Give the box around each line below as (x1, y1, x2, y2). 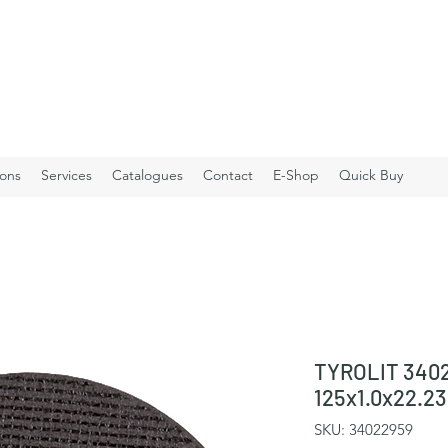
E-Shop (273, 166, 319, 184)
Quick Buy (339, 166, 403, 184)
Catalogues (112, 166, 183, 184)
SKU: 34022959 (314, 420, 413, 440)
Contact (203, 166, 253, 184)
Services (41, 166, 92, 184)
